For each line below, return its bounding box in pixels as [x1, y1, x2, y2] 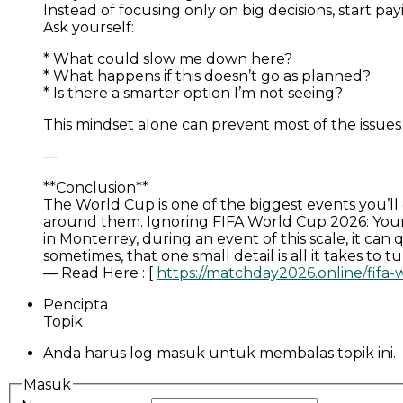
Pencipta [43, 295, 108, 313]
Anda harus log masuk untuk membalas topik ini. [43, 344, 396, 362]
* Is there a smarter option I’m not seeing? [43, 84, 343, 102]
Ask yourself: [43, 18, 134, 36]
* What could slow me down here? [43, 49, 292, 67]
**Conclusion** [43, 178, 148, 196]
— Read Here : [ [43, 264, 157, 282]
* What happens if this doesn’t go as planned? [43, 67, 371, 85]
